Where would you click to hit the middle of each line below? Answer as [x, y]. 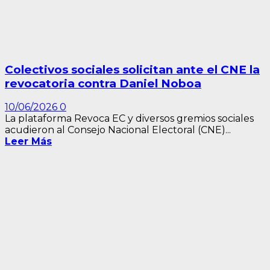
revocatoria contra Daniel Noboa [103, 83]
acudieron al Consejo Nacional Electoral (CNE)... [118, 130]
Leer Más [28, 142]
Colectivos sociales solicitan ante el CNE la [132, 69]
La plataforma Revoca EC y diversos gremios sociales [129, 119]
